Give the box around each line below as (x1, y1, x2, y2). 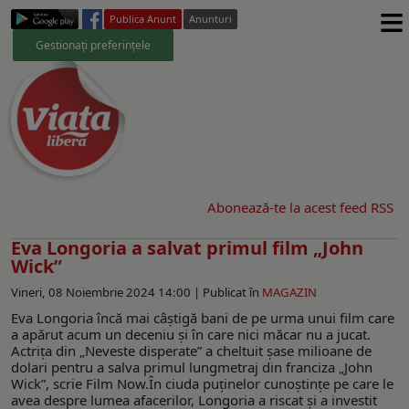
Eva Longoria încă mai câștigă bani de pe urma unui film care (11, 308, 394, 327)
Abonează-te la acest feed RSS (207, 197, 393, 216)
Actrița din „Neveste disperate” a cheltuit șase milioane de (11, 341, 372, 360)
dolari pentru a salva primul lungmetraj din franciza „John (11, 357, 372, 376)
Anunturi (189, 12, 232, 26)
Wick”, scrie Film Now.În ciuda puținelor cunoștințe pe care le (11, 373, 393, 393)
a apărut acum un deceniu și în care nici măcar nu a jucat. (11, 324, 371, 343)
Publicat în (203, 283, 259, 300)
